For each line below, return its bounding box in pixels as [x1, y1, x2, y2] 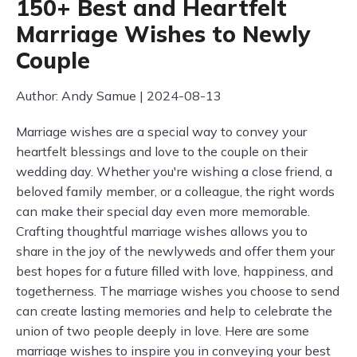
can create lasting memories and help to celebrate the [16, 303, 332, 319]
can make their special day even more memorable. [16, 203, 310, 219]
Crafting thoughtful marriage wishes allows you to [16, 223, 308, 239]
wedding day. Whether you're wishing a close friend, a [16, 163, 332, 179]
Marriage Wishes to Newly [16, 20, 310, 48]
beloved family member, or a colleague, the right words [16, 183, 335, 199]
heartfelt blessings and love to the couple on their [16, 143, 308, 159]
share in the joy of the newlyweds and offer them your [16, 243, 335, 259]
